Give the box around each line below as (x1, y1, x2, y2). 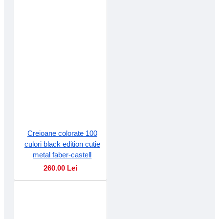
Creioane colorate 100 (27, 129, 97, 137)
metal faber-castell (33, 150, 92, 159)
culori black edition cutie (24, 139, 100, 148)
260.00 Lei (43, 163, 77, 172)
